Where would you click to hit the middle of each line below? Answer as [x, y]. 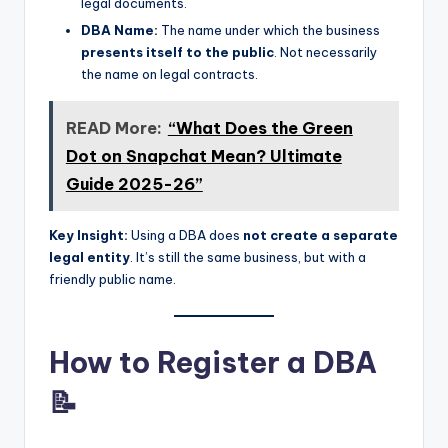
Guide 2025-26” [134, 183]
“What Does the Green [260, 127]
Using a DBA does [185, 234]
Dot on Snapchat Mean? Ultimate [203, 155]
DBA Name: [119, 30]
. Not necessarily [325, 52]
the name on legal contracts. [169, 74]
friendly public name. [112, 278]
